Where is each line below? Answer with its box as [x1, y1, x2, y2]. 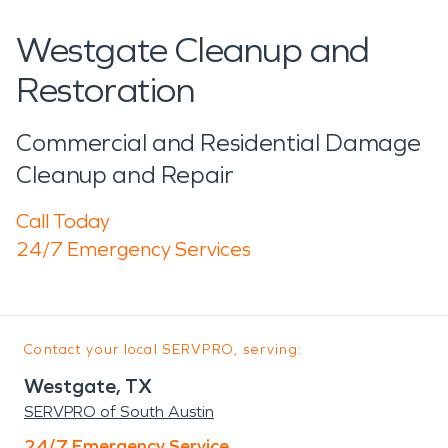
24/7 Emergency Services [16, 236, 251, 261]
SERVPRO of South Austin [24, 401, 214, 421]
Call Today [16, 208, 110, 233]
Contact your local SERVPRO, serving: [24, 340, 303, 358]
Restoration [16, 68, 195, 112]
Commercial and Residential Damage [16, 128, 422, 157]
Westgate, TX [24, 373, 152, 398]
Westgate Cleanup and [16, 28, 371, 72]
